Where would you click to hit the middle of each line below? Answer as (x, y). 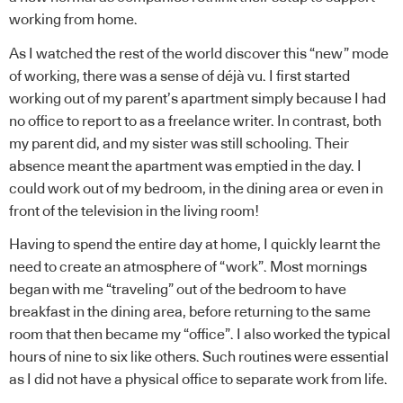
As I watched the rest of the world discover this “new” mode (199, 54)
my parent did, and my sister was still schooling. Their (179, 143)
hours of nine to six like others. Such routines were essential (199, 358)
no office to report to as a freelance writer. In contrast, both (195, 121)
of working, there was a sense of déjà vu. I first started (179, 76)
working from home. (75, 20)
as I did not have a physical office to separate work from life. (200, 380)
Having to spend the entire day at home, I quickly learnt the (195, 245)
